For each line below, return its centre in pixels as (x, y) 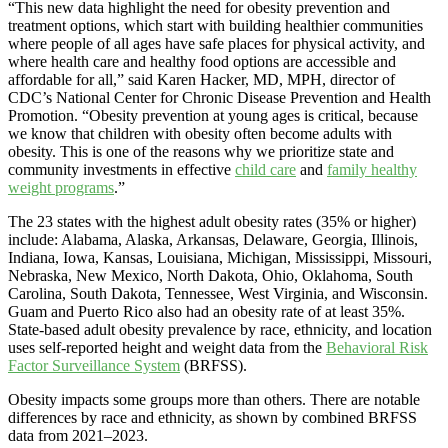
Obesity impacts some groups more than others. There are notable (214, 399)
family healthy (372, 169)
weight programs (61, 187)
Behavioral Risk (377, 347)
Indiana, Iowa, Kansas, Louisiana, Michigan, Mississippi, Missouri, (220, 257)
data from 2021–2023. (78, 435)
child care (265, 169)
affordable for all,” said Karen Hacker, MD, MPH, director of (201, 79)
